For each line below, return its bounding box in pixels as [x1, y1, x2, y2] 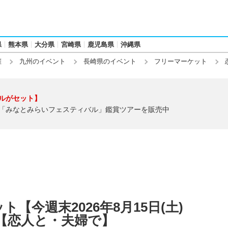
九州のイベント [19, 58, 66, 65]
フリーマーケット [154, 58, 207, 65]
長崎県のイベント [83, 58, 136, 65]
